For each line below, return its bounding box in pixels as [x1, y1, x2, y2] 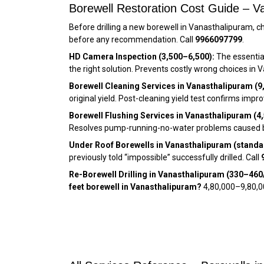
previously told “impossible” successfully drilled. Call [69, 153, 261, 163]
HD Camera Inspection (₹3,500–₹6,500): [69, 52, 214, 62]
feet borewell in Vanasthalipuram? [69, 182, 202, 192]
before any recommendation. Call [69, 35, 195, 45]
